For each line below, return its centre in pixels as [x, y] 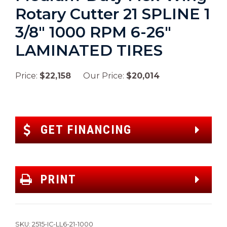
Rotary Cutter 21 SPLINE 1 [113, 14]
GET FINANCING [86, 129]
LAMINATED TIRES [89, 50]
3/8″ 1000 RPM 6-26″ [93, 32]
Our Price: [99, 75]
